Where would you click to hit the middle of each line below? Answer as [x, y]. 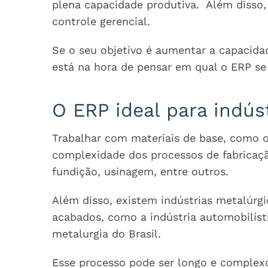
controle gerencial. [101, 21]
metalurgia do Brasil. [106, 234]
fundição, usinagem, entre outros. [140, 171]
